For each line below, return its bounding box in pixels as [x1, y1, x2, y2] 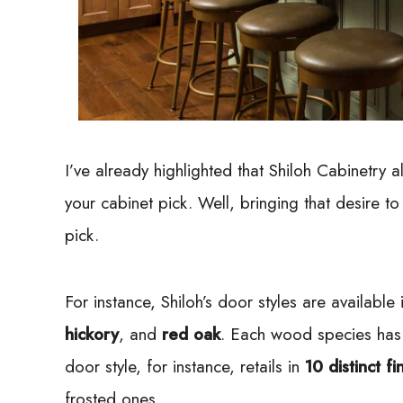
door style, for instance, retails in [65, 354, 305, 379]
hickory [65, 321, 119, 346]
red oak [162, 321, 220, 346]
